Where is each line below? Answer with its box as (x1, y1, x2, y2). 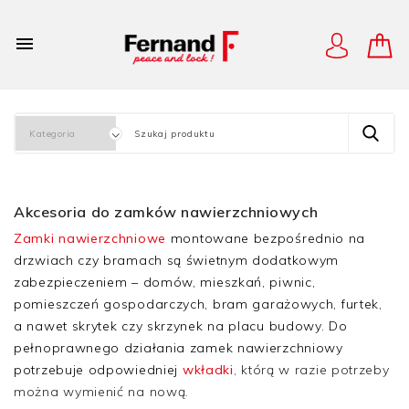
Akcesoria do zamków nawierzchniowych (14, 203, 319, 221)
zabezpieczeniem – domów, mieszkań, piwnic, (14, 274, 316, 290)
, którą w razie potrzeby (233, 362, 390, 378)
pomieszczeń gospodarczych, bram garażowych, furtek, (14, 296, 383, 312)
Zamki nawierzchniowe (14, 230, 166, 246)
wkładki (182, 362, 234, 378)
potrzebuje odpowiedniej (14, 362, 183, 378)
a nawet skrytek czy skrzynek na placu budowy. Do (14, 318, 348, 334)
